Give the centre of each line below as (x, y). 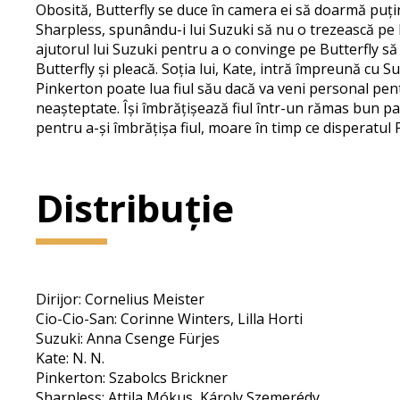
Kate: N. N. (71, 358)
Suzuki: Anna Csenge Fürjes (128, 338)
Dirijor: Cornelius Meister (121, 299)
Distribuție (135, 208)
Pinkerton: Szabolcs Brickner (132, 378)
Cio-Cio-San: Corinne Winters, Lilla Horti (170, 319)
